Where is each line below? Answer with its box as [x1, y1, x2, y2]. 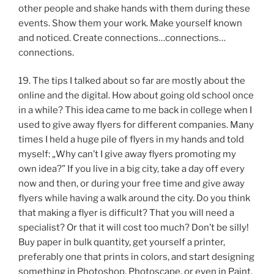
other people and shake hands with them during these [18, 2, 250, 14]
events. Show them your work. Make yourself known [18, 17, 242, 29]
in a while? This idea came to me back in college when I [18, 105, 252, 116]
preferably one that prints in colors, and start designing [18, 251, 254, 263]
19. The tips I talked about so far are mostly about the [18, 75, 245, 87]
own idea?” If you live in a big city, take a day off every [18, 163, 245, 175]
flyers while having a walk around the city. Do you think [18, 193, 250, 204]
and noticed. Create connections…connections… [18, 32, 226, 43]
